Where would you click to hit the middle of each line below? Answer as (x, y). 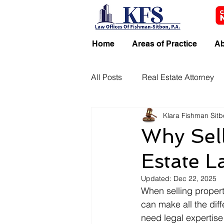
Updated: (157, 178)
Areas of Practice (164, 44)
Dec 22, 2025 (195, 178)
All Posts (106, 77)
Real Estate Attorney (178, 77)
